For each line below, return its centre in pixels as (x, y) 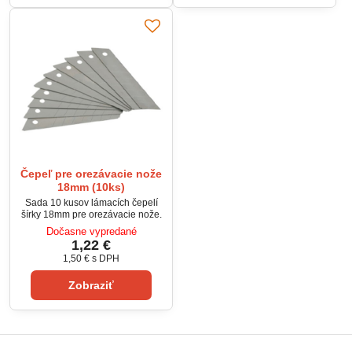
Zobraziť (91, 285)
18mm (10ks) (91, 187)
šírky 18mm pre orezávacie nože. (91, 214)
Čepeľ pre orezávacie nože (91, 174)
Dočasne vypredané (91, 231)
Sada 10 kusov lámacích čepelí (91, 202)
